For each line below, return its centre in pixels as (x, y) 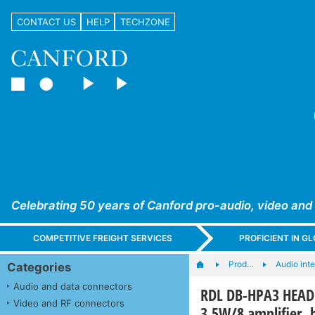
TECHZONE (145, 21)
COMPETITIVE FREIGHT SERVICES (103, 238)
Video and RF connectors (69, 303)
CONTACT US (46, 21)
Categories (39, 267)
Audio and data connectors (73, 286)
